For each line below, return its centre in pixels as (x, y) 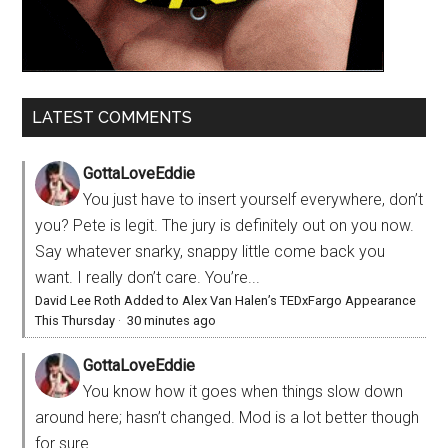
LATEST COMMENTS (112, 118)
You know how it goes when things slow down (243, 392)
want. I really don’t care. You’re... (148, 278)
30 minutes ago (172, 321)
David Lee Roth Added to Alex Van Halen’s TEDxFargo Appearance (226, 301)
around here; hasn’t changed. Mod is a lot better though (227, 418)
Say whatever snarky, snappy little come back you (210, 252)
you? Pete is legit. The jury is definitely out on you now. (225, 226)
